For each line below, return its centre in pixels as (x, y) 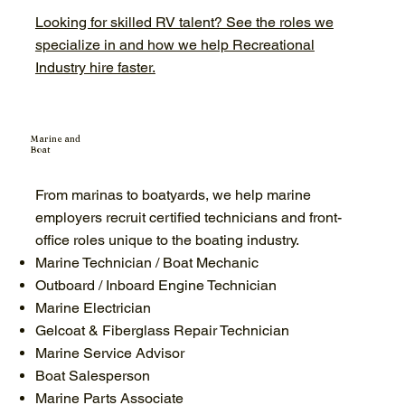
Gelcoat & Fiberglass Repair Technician (162, 330)
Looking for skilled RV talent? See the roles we (184, 22)
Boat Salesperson (92, 376)
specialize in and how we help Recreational (174, 44)
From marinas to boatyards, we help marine (173, 195)
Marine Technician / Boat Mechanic (146, 263)
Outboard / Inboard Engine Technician (155, 285)
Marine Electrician (93, 308)
